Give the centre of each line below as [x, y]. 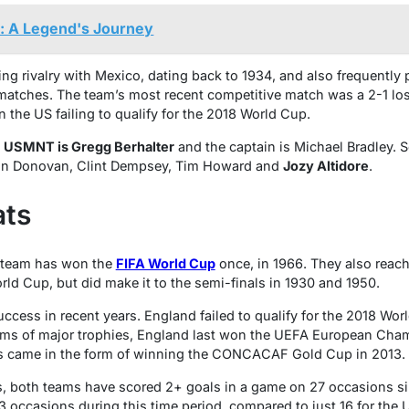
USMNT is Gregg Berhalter [89, 147]
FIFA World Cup [165, 263]
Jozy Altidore [325, 166]
